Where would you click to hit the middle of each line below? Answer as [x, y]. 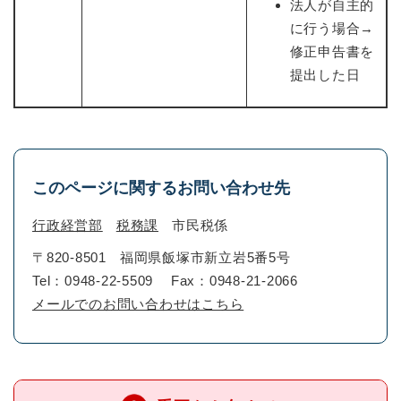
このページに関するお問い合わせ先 [161, 188]
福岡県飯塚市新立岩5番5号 [205, 257]
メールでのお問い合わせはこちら [138, 303]
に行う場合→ [332, 28]
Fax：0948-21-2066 [234, 280]
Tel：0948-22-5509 [93, 280]
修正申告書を [332, 51]
